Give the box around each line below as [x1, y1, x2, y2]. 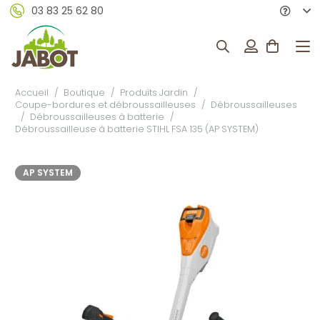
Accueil [15, 86, 49, 99]
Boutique [64, 86, 106, 99]
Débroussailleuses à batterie [30, 111, 165, 123]
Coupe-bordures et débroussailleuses [15, 99, 196, 111]
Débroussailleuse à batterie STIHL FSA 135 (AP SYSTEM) [15, 123, 259, 135]
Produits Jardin [120, 86, 189, 99]
